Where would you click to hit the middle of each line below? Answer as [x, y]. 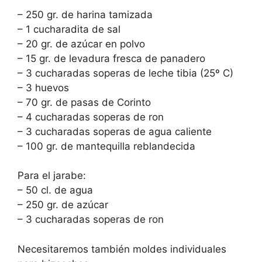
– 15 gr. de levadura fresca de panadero [111, 58]
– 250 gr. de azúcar [63, 205]
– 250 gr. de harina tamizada [85, 14]
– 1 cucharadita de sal [69, 29]
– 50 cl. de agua [55, 190]
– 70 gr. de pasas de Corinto [84, 102]
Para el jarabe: [52, 175]
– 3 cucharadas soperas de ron [91, 219]
